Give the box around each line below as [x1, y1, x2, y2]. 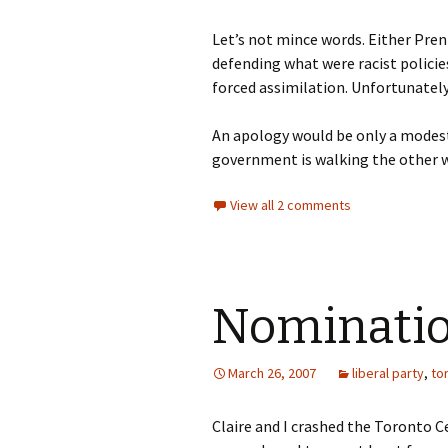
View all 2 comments [230, 196, 351, 214]
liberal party [352, 364, 424, 382]
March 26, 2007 [228, 364, 316, 382]
